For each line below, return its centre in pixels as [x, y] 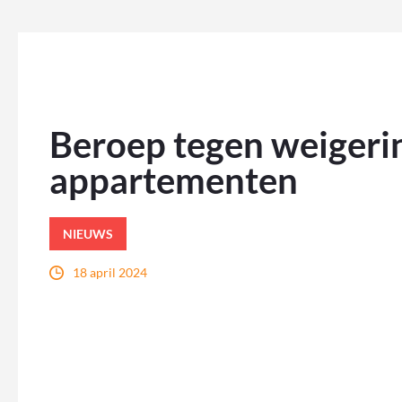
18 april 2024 [110, 273]
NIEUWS [88, 234]
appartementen [174, 181]
